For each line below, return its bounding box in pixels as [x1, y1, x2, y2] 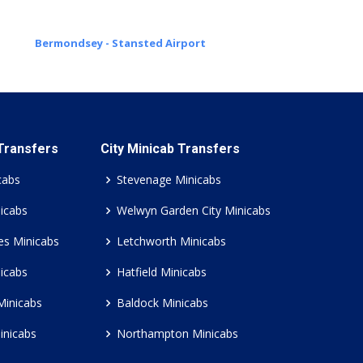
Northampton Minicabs [117, 326, 238, 341]
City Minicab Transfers [100, 141, 240, 156]
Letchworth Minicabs [117, 233, 226, 249]
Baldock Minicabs [117, 295, 208, 310]
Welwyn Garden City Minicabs [117, 203, 271, 218]
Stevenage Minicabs [117, 172, 221, 187]
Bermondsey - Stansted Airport [35, 36, 206, 50]
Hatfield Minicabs [117, 264, 207, 280]
